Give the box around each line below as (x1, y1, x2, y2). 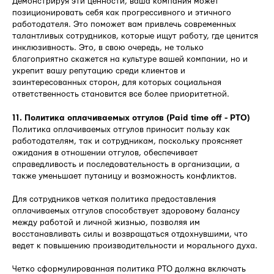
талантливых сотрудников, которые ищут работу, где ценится (12, 31, 258, 40)
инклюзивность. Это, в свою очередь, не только (12, 43, 204, 52)
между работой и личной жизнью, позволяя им (12, 218, 200, 227)
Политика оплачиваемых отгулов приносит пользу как (12, 125, 230, 134)
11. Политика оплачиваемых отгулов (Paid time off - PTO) (12, 113, 250, 122)
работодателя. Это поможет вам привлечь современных (12, 20, 236, 29)
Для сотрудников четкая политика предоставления (12, 194, 216, 204)
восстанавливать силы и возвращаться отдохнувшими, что (12, 229, 248, 239)
